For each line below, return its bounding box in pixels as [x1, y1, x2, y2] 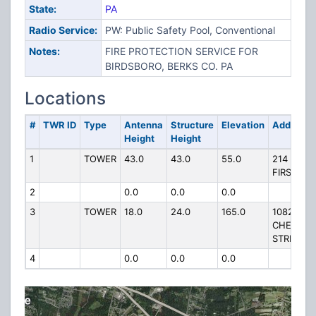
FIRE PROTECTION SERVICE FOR [104, 45, 258, 57]
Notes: [28, 45, 60, 57]
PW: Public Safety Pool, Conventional [104, 24, 275, 36]
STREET [272, 233, 306, 244]
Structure [170, 119, 214, 130]
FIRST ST [272, 166, 311, 178]
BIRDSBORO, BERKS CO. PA [104, 60, 233, 72]
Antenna [123, 119, 163, 130]
